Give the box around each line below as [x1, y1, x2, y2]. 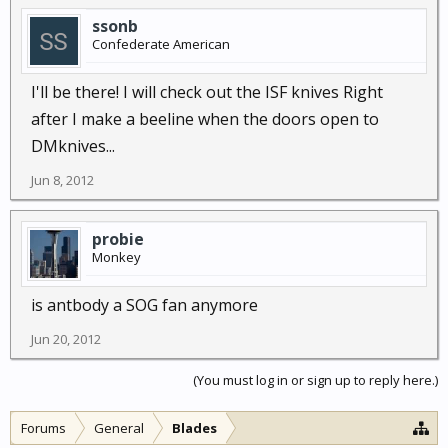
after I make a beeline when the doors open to [31, 108, 379, 130]
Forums [21, 419, 66, 437]
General [94, 419, 144, 437]
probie [92, 228, 144, 250]
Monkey [92, 248, 141, 266]
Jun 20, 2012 [31, 330, 101, 348]
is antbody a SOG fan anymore [31, 294, 258, 316]
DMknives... [31, 135, 115, 157]
